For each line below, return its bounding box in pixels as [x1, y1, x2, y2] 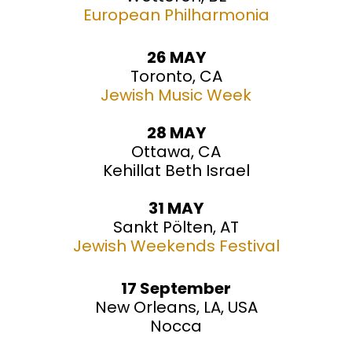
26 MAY [146, 46, 206, 69]
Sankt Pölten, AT [113, 216, 239, 239]
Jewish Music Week [101, 84, 251, 107]
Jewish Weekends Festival [72, 235, 280, 258]
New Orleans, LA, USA [94, 296, 258, 319]
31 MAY [148, 197, 203, 220]
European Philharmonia [82, 4, 269, 27]
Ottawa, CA [131, 141, 221, 163]
